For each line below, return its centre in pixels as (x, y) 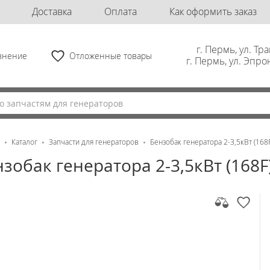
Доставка (52, 11)
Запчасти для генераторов (94, 142)
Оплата (121, 11)
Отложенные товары (111, 56)
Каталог (25, 142)
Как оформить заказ (213, 11)
